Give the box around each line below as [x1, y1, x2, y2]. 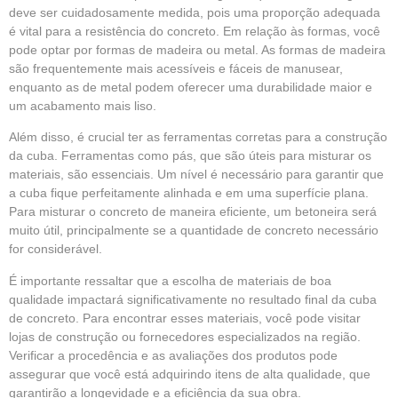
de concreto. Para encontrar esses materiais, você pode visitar [9, 310, 361, 325]
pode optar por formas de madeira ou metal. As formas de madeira [9, 42, 386, 57]
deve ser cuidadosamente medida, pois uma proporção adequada [9, 4, 380, 20]
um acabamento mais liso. [9, 98, 156, 113]
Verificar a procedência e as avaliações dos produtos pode [9, 347, 338, 362]
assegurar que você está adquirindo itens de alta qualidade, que [9, 366, 370, 381]
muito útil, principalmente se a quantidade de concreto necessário [9, 223, 378, 238]
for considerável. [9, 242, 102, 257]
